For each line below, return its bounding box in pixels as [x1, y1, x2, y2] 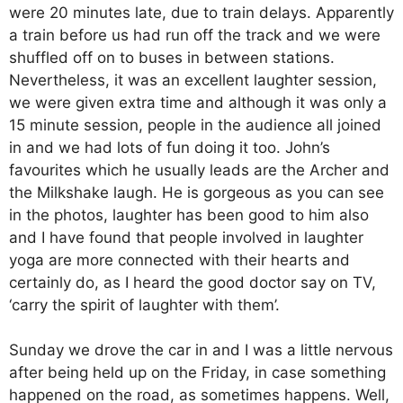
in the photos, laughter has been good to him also [9, 205, 369, 224]
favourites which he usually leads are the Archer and [9, 160, 390, 179]
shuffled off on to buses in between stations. [9, 48, 335, 67]
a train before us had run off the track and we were [9, 25, 381, 44]
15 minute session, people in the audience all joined [9, 115, 381, 134]
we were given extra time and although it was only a [9, 93, 387, 112]
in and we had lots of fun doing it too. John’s [9, 138, 330, 157]
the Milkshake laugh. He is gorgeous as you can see [9, 183, 384, 201]
